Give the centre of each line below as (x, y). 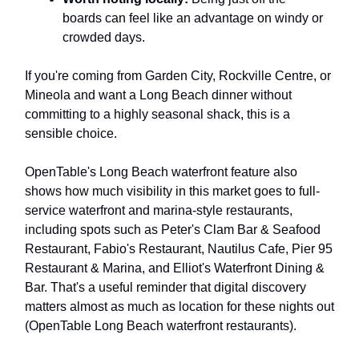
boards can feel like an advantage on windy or (193, 18)
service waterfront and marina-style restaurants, (159, 210)
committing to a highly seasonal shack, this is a (157, 114)
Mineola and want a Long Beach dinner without (158, 95)
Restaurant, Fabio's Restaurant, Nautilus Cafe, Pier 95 (179, 248)
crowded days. (104, 37)
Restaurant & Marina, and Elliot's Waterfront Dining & (175, 268)
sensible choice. (71, 133)
